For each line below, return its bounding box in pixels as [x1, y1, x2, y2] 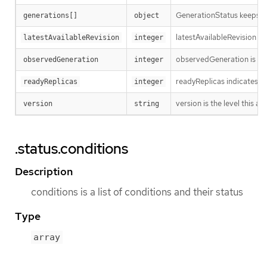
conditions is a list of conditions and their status [31, 185, 243, 198]
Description [15, 164, 73, 178]
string [134, 99, 159, 108]
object [134, 11, 159, 20]
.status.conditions [15, 139, 128, 158]
